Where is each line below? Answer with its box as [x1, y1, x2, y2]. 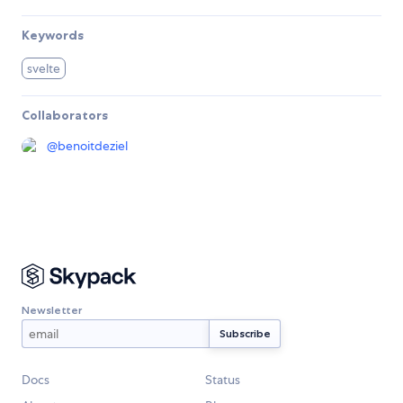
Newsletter [22, 302, 82, 317]
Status [205, 372, 240, 389]
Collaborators [22, 107, 108, 124]
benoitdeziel [58, 138, 128, 155]
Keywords [22, 27, 84, 44]
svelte [27, 60, 61, 77]
